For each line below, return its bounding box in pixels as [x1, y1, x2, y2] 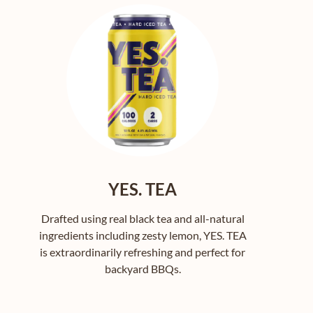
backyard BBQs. [104, 262, 181, 276]
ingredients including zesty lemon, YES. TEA [38, 228, 247, 242]
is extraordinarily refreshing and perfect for [40, 245, 245, 259]
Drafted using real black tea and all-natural [41, 212, 245, 226]
